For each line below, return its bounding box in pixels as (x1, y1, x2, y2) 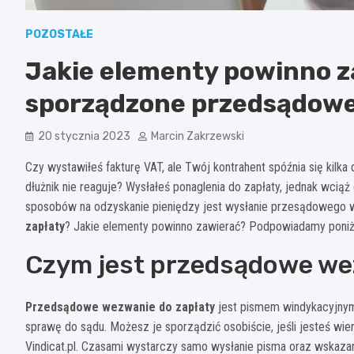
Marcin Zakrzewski (151, 129, 244, 143)
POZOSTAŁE (25, 27, 93, 41)
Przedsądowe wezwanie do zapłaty (25, 299, 215, 314)
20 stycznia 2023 (38, 129, 130, 143)
